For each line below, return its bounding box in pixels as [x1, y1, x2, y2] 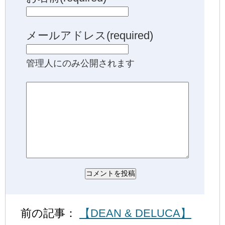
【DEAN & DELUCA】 [79, 206, 191, 219]
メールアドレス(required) [26, 29, 153, 42]
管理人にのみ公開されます [26, 57, 135, 68]
